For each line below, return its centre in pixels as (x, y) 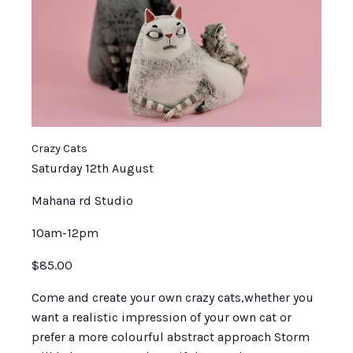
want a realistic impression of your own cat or (162, 317)
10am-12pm (65, 232)
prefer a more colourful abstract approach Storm (171, 336)
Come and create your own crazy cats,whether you (173, 297)
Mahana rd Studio (82, 200)
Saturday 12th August (93, 168)
